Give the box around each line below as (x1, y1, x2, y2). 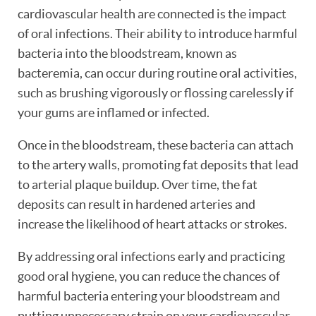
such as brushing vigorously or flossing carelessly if (18, 85, 293, 100)
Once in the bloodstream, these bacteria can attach (18, 138, 293, 152)
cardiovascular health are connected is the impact (18, 6, 286, 21)
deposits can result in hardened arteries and (18, 197, 255, 212)
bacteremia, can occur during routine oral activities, (18, 66, 297, 80)
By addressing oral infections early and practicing (18, 249, 285, 264)
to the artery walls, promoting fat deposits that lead (18, 157, 298, 172)
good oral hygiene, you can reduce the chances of (18, 269, 280, 284)
